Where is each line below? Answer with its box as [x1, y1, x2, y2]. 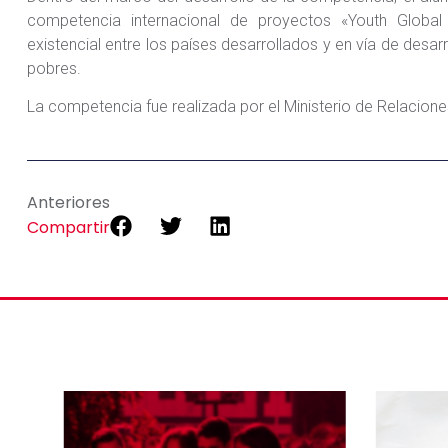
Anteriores [26, 190, 110, 214]
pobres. [26, 58, 81, 78]
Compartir [26, 215, 110, 239]
